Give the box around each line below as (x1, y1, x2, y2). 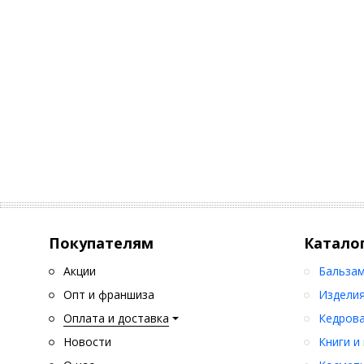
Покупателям (49, 233, 154, 253)
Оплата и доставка (63, 310, 169, 327)
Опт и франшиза (63, 287, 154, 303)
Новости (63, 334, 111, 350)
